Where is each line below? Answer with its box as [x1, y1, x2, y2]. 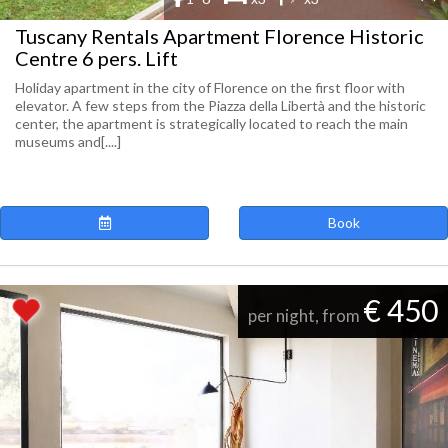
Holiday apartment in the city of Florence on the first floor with [15, 79, 405, 96]
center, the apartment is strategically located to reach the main [15, 115, 408, 132]
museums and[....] [15, 133, 121, 150]
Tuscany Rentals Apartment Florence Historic [15, 24, 424, 48]
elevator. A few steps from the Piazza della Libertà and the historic [15, 97, 426, 114]
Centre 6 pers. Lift [15, 46, 178, 70]
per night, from [248, 305, 363, 326]
